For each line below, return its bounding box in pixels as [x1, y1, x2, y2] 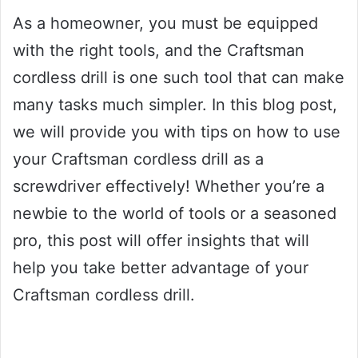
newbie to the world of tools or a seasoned [13, 203, 336, 223]
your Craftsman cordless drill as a [13, 149, 264, 169]
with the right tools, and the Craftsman [13, 40, 304, 60]
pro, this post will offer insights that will [13, 230, 309, 250]
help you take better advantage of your [13, 257, 308, 277]
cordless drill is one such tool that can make [13, 67, 344, 87]
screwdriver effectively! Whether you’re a [13, 176, 324, 196]
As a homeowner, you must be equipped [13, 13, 318, 33]
